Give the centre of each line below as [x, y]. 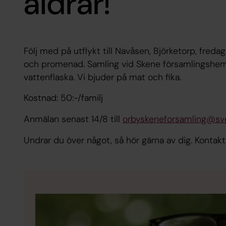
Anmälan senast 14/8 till [73, 119]
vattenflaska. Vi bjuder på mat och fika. [102, 77]
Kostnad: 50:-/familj [63, 98]
